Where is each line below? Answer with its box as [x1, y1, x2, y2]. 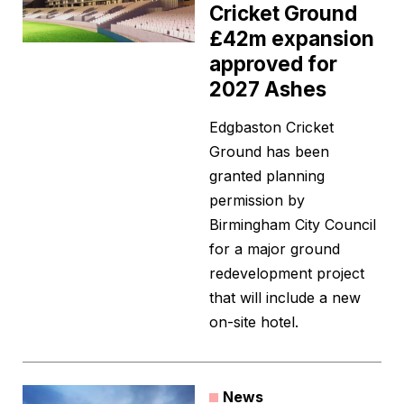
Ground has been [209, 142, 329, 161]
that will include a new [209, 289, 361, 308]
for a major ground [209, 240, 340, 259]
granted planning [209, 167, 325, 186]
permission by [209, 191, 305, 210]
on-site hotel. [209, 313, 298, 332]
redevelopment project [209, 264, 364, 283]
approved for [209, 51, 337, 77]
